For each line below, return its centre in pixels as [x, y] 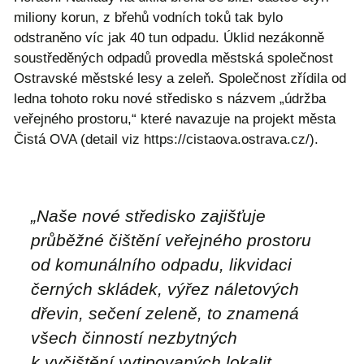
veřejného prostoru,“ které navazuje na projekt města [175, 119]
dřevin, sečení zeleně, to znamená [165, 313]
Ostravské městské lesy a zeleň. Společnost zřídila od [180, 79]
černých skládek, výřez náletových [165, 288]
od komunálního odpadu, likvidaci [161, 264]
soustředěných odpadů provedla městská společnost [173, 58]
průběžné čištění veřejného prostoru [171, 240]
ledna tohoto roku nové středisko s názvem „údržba [170, 99]
